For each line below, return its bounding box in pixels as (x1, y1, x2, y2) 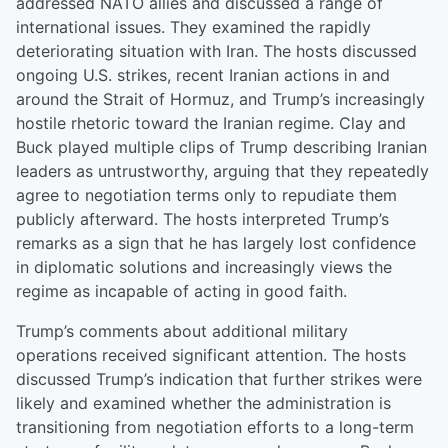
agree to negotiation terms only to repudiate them (16, 185, 397, 205)
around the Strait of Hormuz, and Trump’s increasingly (16, 89, 425, 109)
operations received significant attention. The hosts (16, 345, 406, 365)
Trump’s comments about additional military (16, 321, 348, 341)
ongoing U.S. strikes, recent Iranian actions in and (16, 65, 390, 85)
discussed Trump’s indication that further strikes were (16, 369, 422, 389)
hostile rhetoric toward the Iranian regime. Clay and (16, 113, 406, 133)
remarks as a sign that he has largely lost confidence (16, 233, 416, 253)
